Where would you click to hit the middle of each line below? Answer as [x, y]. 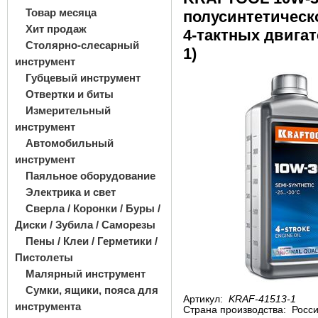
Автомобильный [70, 143]
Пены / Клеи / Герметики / [92, 241]
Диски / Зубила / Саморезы [85, 225]
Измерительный [68, 110]
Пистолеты [44, 257]
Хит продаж [56, 29]
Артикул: [204, 299]
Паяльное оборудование [91, 176]
